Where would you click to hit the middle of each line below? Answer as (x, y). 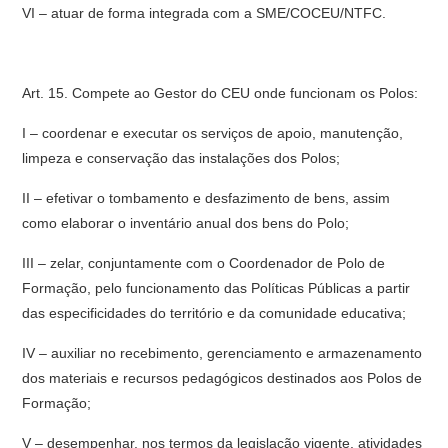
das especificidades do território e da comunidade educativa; (214, 313)
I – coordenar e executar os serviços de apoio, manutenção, (213, 133)
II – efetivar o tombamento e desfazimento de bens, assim (206, 198)
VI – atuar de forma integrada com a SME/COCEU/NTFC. (204, 13)
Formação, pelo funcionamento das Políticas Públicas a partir (216, 288)
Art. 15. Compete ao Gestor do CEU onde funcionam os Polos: (220, 93)
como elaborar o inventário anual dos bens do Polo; (186, 223)
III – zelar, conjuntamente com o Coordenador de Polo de (204, 263)
